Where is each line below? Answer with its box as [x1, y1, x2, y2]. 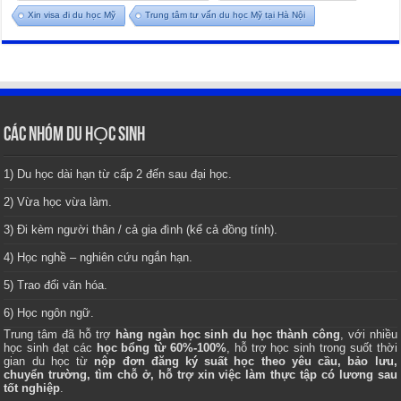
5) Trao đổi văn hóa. [4, 278, 108, 293]
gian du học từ [4, 354, 95, 369]
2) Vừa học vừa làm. [4, 195, 113, 209]
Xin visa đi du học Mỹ [28, 10, 116, 21]
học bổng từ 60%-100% [96, 341, 227, 355]
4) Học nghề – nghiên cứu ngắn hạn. [4, 251, 193, 265]
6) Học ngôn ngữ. [4, 306, 95, 320]
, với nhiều [339, 328, 397, 342]
